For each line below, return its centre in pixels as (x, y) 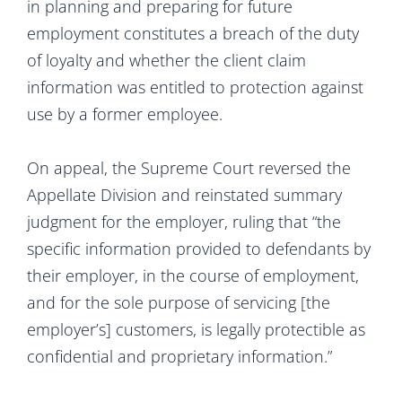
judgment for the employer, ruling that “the (184, 222)
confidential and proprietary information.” (179, 356)
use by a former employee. (125, 114)
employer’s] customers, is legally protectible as (196, 329)
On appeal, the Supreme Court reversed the (189, 168)
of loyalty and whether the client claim (166, 60)
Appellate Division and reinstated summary (184, 195)
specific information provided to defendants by (199, 249)
